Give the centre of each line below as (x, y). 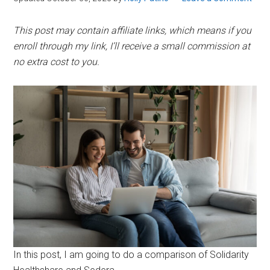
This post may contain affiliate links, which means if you (133, 30)
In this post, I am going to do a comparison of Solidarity (131, 255)
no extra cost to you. (57, 61)
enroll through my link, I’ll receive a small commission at (132, 46)
